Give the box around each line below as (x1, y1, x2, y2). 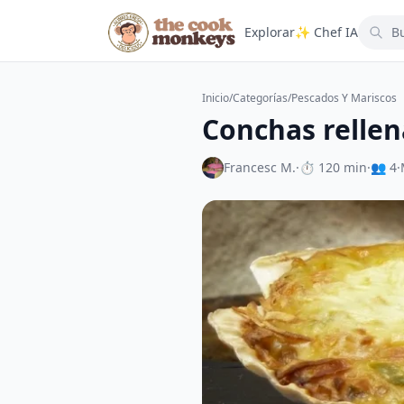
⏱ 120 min (299, 159, 367, 176)
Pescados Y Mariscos (291, 90, 397, 106)
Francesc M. (224, 159, 296, 176)
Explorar (244, 23, 296, 41)
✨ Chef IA (295, 23, 359, 41)
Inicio (202, 90, 229, 106)
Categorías (233, 90, 288, 106)
